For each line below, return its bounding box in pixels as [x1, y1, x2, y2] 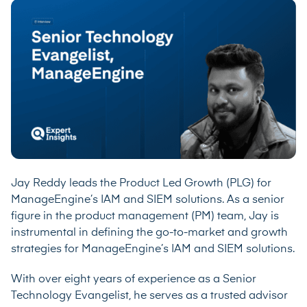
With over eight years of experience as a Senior [11, 273, 256, 285]
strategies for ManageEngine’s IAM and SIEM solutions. [11, 243, 295, 255]
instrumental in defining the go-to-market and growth [11, 227, 288, 238]
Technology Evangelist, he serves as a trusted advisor [11, 290, 288, 302]
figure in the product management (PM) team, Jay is [11, 210, 279, 222]
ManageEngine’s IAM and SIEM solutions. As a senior [11, 194, 284, 206]
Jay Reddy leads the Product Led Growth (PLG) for [11, 177, 271, 189]
